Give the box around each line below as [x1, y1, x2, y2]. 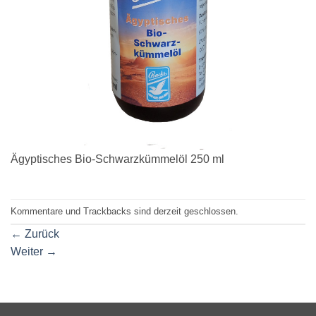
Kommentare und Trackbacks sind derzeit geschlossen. [11, 205, 238, 217]
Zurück [22, 228, 59, 241]
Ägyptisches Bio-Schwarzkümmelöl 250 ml [11, 152, 224, 165]
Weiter [11, 245, 46, 258]
